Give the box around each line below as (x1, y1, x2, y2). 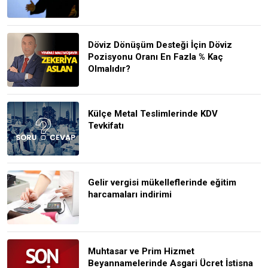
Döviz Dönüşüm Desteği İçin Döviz (88, 39, 232, 50)
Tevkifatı (88, 120, 124, 131)
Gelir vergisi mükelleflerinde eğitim (88, 176, 236, 188)
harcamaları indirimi (88, 188, 172, 200)
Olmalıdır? (88, 63, 130, 74)
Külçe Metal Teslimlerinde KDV (88, 108, 218, 119)
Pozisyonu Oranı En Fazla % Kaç (88, 51, 223, 62)
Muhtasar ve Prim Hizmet (88, 245, 194, 257)
